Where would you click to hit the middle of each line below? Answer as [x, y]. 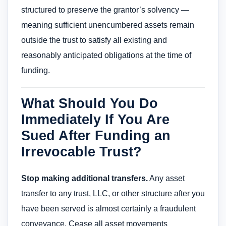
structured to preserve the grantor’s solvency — [105, 10]
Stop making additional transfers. [84, 179]
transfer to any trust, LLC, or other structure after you [113, 194]
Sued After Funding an [96, 136]
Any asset [166, 179]
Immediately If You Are [95, 120]
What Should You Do [90, 103]
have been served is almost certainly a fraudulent [108, 209]
